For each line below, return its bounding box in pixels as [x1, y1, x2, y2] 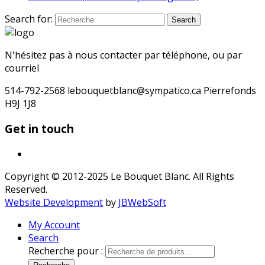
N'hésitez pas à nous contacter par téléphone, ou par [5, 49, 242, 62]
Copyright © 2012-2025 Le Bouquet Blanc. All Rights [5, 169, 234, 183]
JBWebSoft [118, 195, 166, 209]
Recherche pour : [28, 244, 103, 257]
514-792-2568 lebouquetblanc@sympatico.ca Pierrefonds [5, 84, 256, 98]
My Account [28, 218, 80, 231]
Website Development [5, 195, 103, 209]
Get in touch [5, 121, 74, 137]
